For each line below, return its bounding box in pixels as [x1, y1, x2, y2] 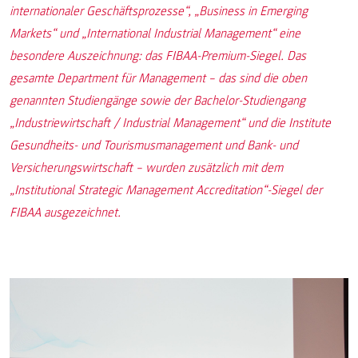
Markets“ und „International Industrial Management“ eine [10, 26, 300, 42]
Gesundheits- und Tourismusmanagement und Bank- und [10, 137, 298, 153]
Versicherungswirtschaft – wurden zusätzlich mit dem [10, 160, 283, 176]
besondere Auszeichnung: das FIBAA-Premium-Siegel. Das [10, 48, 306, 64]
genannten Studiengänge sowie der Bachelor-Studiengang [10, 93, 305, 109]
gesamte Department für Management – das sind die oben [10, 70, 307, 86]
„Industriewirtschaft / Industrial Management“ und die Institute [10, 115, 331, 131]
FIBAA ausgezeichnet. [10, 205, 121, 221]
